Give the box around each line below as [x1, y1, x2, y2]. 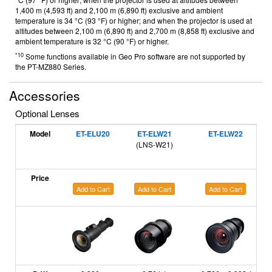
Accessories [9, 86, 80, 104]
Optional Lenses [15, 107, 80, 120]
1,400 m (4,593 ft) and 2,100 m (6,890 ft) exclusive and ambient [15, 4, 223, 15]
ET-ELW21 [137, 127, 172, 139]
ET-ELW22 [208, 127, 243, 139]
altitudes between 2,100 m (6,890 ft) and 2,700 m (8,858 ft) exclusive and [15, 25, 254, 36]
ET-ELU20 [76, 127, 110, 139]
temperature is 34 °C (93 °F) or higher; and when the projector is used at [15, 15, 252, 25]
